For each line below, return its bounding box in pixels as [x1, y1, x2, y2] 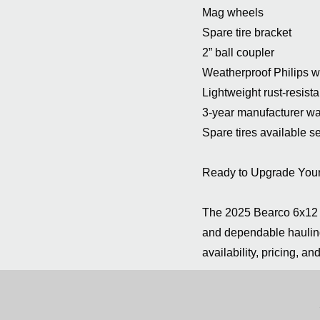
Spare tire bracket [202, 26, 291, 39]
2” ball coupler [202, 46, 274, 59]
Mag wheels [202, 6, 264, 19]
